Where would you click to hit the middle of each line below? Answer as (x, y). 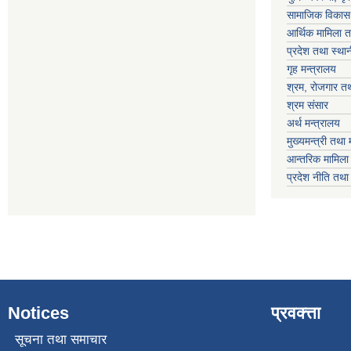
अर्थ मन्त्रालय (313, 123)
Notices (38, 313)
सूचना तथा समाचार (60, 339)
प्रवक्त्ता (296, 313)
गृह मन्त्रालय (311, 69)
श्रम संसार (308, 105)
